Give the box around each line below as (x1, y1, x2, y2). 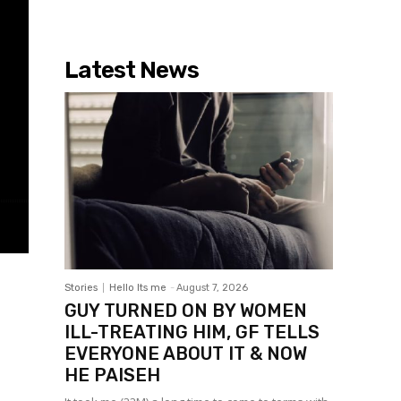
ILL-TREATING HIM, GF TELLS (64, 321, 320, 344)
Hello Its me (109, 282, 166, 294)
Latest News (64, 56, 199, 85)
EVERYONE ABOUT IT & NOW (64, 343, 307, 365)
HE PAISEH (64, 364, 160, 387)
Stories (64, 282, 98, 294)
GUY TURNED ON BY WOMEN (64, 300, 307, 322)
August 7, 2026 (176, 282, 248, 294)
